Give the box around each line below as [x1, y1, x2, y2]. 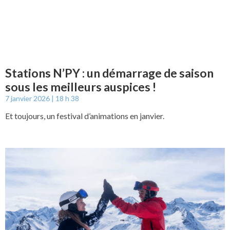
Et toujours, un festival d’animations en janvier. [5, 110, 164, 121]
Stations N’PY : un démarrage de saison [5, 65, 214, 80]
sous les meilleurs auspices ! [5, 79, 156, 94]
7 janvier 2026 [5, 93, 51, 103]
